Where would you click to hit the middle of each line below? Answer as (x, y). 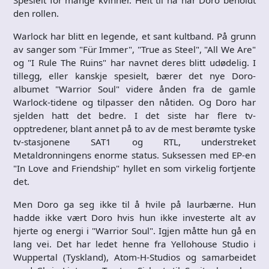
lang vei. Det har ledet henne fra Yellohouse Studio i (134, 243)
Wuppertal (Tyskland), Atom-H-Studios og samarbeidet (134, 257)
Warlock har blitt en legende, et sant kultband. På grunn (134, 36)
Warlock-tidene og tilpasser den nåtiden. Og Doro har (134, 102)
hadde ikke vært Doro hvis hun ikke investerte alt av (134, 217)
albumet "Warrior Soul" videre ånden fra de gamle (134, 89)
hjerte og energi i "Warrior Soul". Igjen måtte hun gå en (134, 230)
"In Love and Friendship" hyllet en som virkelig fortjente (134, 168)
